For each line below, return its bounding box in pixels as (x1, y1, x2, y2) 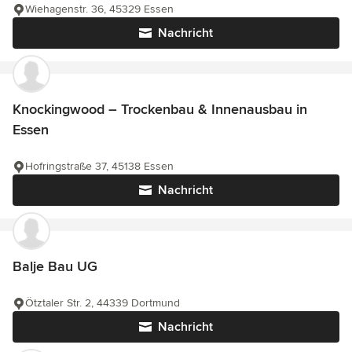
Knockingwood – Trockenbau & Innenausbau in (13, 101, 307, 119)
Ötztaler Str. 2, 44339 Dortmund (25, 296, 180, 310)
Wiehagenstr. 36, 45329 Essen (25, 2, 174, 16)
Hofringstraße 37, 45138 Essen (25, 159, 174, 174)
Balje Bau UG (13, 258, 97, 276)
